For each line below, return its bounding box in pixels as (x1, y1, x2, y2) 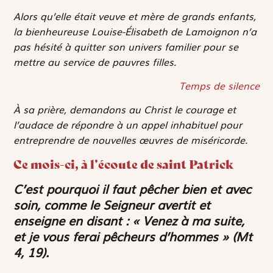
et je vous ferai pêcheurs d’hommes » (13, 227, 229, 246)
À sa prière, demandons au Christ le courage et (13, 102, 236, 117)
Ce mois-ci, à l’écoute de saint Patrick (13, 156, 234, 172)
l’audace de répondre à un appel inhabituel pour (13, 117, 243, 132)
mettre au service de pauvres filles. (13, 54, 177, 69)
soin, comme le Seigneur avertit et (13, 195, 211, 214)
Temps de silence (179, 77, 260, 93)
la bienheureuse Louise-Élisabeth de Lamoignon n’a (13, 23, 257, 38)
